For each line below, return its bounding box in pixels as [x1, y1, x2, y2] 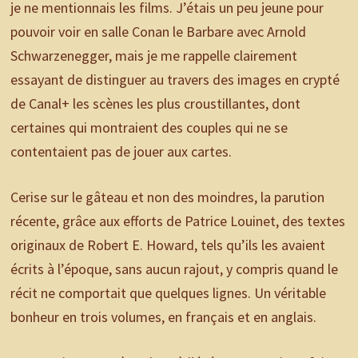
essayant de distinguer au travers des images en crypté [10, 70, 340, 89]
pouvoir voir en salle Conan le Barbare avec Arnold [10, 22, 306, 42]
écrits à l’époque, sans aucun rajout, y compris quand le [10, 260, 338, 279]
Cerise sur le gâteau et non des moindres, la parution [10, 188, 324, 207]
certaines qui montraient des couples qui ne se [10, 118, 288, 137]
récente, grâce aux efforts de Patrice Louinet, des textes [10, 212, 345, 231]
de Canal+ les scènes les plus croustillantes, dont [10, 94, 300, 113]
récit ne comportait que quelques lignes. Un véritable [10, 284, 326, 303]
